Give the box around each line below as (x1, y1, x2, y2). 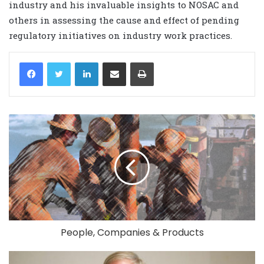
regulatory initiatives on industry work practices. (9, 29, 232, 42)
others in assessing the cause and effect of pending (9, 14, 239, 27)
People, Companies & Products (60, 226, 204, 240)
